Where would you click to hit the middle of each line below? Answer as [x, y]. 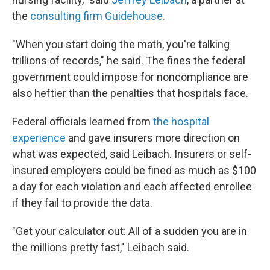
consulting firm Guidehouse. [98, 16]
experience [39, 138]
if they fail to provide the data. [82, 203]
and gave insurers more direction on [153, 138]
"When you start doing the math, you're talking [121, 45]
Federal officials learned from [83, 122]
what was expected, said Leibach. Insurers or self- [132, 154]
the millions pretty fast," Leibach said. [101, 248]
